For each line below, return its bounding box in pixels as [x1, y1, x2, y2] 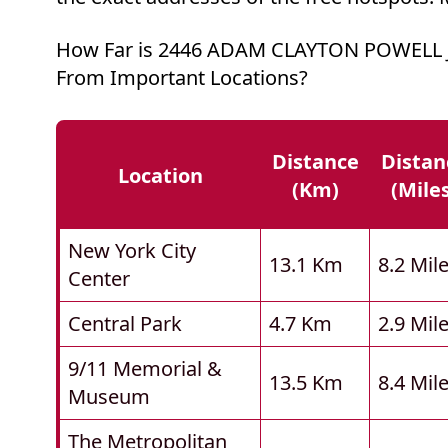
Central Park [68, 310, 182, 338]
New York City [68, 237, 196, 265]
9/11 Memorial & [68, 355, 222, 383]
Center [68, 265, 130, 293]
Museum [68, 383, 150, 411]
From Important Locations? [56, 64, 308, 92]
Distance [272, 148, 359, 176]
